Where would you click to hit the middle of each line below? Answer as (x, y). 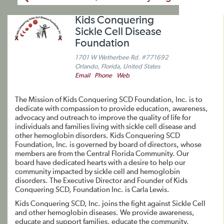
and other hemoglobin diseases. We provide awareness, (105, 213)
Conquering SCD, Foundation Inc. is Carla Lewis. (92, 190)
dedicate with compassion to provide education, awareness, (111, 109)
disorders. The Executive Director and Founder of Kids (101, 181)
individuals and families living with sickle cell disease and (105, 127)
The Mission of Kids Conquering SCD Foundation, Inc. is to (109, 100)
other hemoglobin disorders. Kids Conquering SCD (97, 136)
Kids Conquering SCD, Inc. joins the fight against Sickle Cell (110, 204)
